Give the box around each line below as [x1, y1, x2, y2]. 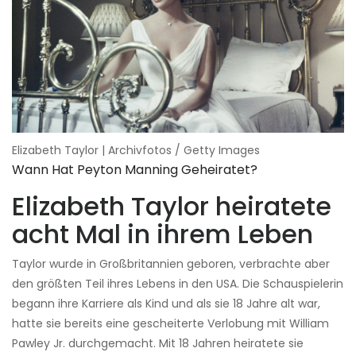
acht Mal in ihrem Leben [12, 216, 313, 253]
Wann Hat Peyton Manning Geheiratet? [12, 161, 257, 180]
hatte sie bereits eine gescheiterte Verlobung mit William [12, 315, 329, 332]
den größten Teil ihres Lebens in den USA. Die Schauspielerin [12, 276, 343, 292]
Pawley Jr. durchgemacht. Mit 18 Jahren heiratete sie [12, 335, 304, 352]
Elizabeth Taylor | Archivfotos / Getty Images [12, 142, 260, 159]
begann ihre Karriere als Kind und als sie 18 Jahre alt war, [12, 296, 320, 312]
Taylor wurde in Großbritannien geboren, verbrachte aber [12, 256, 330, 273]
